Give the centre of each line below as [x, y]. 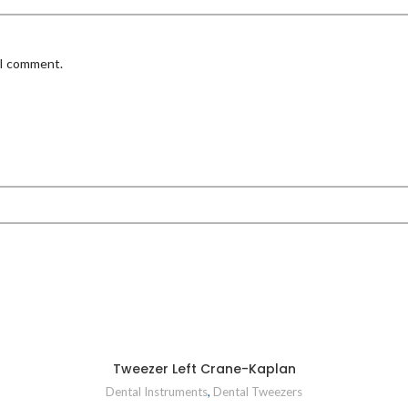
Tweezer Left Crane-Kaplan [204, 368]
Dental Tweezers [258, 391]
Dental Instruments [157, 391]
